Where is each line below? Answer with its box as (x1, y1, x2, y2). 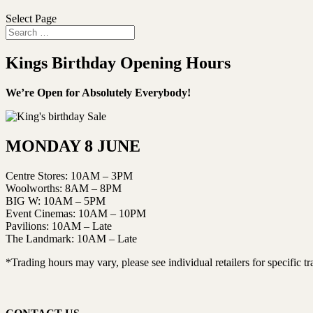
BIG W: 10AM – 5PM (6, 194, 105, 207)
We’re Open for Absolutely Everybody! (6, 86, 191, 99)
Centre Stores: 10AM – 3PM (6, 169, 133, 182)
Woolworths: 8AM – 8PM (6, 182, 122, 194)
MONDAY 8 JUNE (6, 136, 140, 155)
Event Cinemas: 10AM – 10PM (6, 207, 146, 219)
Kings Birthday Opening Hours (6, 53, 231, 72)
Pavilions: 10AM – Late (6, 219, 112, 232)
